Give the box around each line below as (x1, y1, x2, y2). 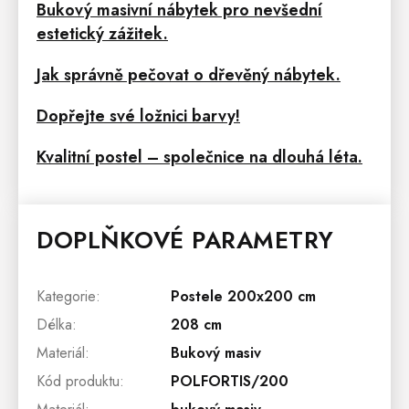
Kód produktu (37, 371, 120, 393)
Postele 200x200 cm (171, 286, 316, 308)
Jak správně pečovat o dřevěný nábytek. (37, 63, 341, 88)
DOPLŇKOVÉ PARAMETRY (37, 223, 334, 258)
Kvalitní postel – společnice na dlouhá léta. (37, 145, 362, 170)
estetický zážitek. (37, 22, 168, 47)
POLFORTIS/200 (171, 371, 288, 393)
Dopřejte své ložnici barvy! (37, 104, 240, 129)
